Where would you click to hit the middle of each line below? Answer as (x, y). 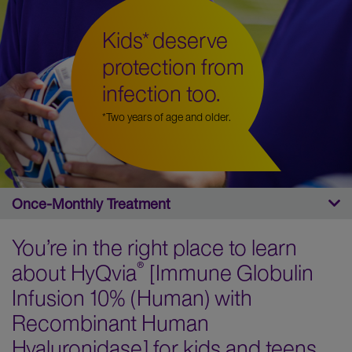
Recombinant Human (110, 323)
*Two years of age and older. (167, 117)
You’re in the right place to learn (154, 248)
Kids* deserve (165, 40)
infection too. (161, 94)
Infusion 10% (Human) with (132, 298)
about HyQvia (74, 273)
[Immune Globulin (229, 273)
